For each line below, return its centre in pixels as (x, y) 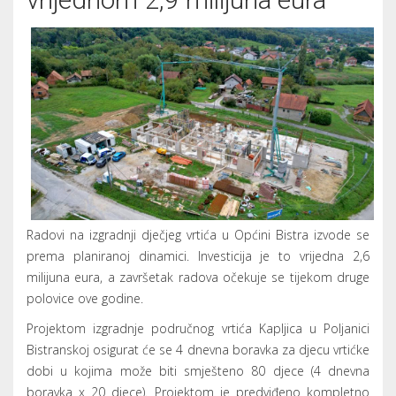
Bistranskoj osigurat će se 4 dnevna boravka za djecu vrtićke (198, 350)
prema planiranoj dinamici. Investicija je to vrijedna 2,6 (198, 256)
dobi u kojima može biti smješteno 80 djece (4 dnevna (198, 371)
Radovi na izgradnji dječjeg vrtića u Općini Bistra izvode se (198, 235)
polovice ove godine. (85, 299)
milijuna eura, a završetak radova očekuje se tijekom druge (198, 278)
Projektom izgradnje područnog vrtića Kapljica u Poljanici (198, 329)
